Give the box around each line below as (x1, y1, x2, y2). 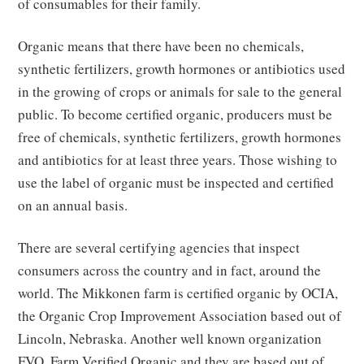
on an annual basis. (18, 196, 128, 215)
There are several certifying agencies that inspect (18, 238, 301, 258)
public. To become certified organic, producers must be (18, 105, 333, 124)
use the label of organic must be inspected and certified (18, 173, 335, 193)
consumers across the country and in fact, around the (18, 261, 322, 280)
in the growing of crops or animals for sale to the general (18, 82, 343, 102)
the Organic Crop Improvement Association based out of (18, 306, 342, 326)
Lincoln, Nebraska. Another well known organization (18, 329, 323, 349)
